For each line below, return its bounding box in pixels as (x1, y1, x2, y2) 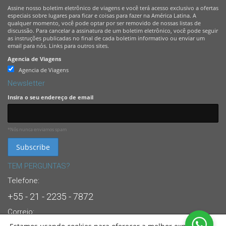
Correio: (8, 207, 34, 216)
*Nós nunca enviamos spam (8, 126, 67, 133)
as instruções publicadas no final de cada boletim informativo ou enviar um (8, 34, 205, 42)
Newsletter (8, 78, 45, 88)
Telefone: (8, 176, 39, 185)
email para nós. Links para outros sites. (8, 41, 109, 49)
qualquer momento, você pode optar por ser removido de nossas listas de (8, 19, 201, 27)
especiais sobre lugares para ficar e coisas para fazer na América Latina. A (8, 11, 196, 19)
